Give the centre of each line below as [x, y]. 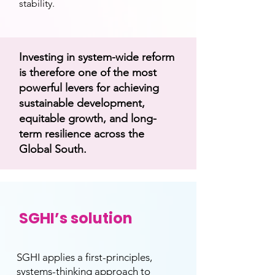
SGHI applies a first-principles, [84, 257]
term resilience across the [82, 134]
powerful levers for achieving [89, 88]
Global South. [53, 149]
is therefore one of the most [88, 72]
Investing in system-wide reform [97, 57]
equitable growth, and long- [88, 118]
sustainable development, [82, 103]
